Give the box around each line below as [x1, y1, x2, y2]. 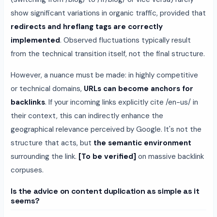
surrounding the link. [11, 151, 78, 161]
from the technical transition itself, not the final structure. [11, 48, 205, 59]
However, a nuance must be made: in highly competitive [11, 70, 198, 80]
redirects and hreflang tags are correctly [11, 21, 163, 31]
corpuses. [11, 165, 44, 175]
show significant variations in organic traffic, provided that [11, 8, 206, 18]
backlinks [11, 97, 45, 107]
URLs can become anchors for [84, 83, 193, 93]
